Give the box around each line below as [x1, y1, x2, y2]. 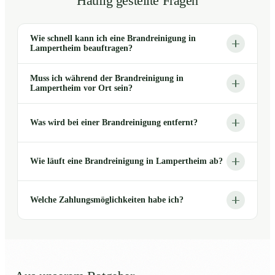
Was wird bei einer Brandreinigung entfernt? [30, 118, 198, 128]
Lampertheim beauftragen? [30, 44, 133, 53]
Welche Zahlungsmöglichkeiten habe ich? [30, 195, 184, 205]
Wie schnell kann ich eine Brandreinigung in [30, 34, 196, 44]
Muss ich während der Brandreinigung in [30, 74, 184, 83]
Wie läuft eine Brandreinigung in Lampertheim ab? [30, 157, 223, 166]
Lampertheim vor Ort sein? [30, 83, 133, 93]
